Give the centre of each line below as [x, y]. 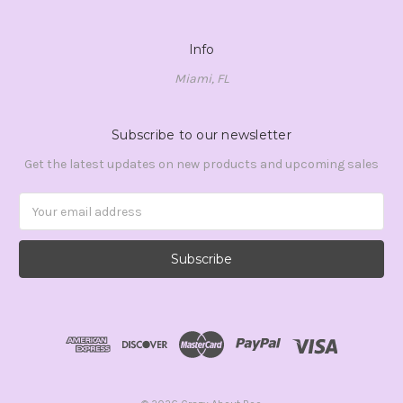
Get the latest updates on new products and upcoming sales [201, 165]
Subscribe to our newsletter [201, 135]
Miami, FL [201, 79]
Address [43, 221]
